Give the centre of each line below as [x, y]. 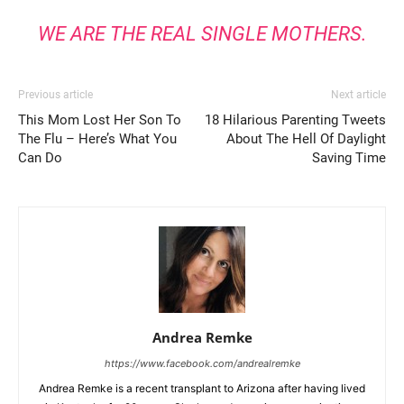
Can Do [40, 158]
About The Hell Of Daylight [306, 139]
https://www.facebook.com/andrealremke [202, 364]
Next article [358, 95]
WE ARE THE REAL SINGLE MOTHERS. [202, 34]
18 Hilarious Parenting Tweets [295, 120]
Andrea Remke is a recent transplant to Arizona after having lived [202, 389]
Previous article [55, 95]
